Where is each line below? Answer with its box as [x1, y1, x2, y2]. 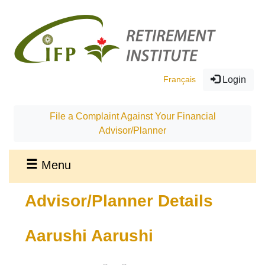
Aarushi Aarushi [25, 227, 154, 245]
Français [163, 74, 196, 84]
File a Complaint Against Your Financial [49, 111, 216, 121]
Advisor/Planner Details [25, 192, 214, 211]
